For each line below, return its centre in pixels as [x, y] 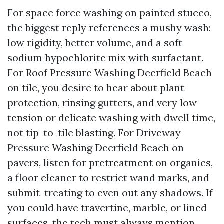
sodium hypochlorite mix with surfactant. [105, 58]
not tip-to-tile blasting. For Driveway [94, 133]
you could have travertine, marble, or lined [107, 208]
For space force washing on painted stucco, [110, 13]
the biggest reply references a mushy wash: [109, 28]
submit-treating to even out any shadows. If [110, 193]
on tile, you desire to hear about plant [96, 88]
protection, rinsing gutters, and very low [102, 103]
